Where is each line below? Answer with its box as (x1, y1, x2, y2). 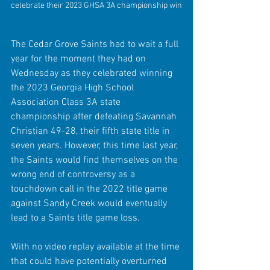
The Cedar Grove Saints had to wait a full (11, 38, 181, 51)
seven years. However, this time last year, (11, 139, 180, 152)
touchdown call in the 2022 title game (11, 183, 170, 195)
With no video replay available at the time (11, 240, 182, 253)
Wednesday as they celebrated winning (11, 67, 175, 80)
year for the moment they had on (11, 52, 148, 65)
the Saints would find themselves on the (11, 154, 180, 166)
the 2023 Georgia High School (11, 81, 136, 94)
